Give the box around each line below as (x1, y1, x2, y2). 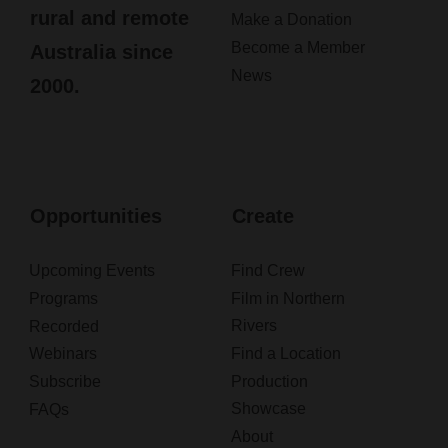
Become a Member (230, 39, 365, 57)
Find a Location (230, 345, 341, 363)
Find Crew (230, 262, 305, 280)
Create (231, 205, 294, 228)
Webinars (28, 345, 97, 363)
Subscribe (28, 373, 101, 391)
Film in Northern (230, 290, 345, 308)
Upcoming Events (28, 262, 155, 280)
